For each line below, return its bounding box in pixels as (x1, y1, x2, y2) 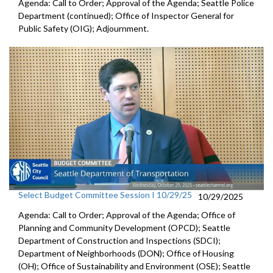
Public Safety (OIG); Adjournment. (18, 23, 149, 34)
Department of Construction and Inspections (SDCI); (18, 235, 221, 246)
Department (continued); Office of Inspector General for (18, 10, 234, 21)
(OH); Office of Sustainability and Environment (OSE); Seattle (18, 261, 250, 272)
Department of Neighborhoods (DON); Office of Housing (18, 248, 234, 259)
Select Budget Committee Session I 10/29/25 (18, 190, 192, 200)
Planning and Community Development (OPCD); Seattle (18, 222, 230, 233)
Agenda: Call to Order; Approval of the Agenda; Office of (18, 210, 235, 221)
